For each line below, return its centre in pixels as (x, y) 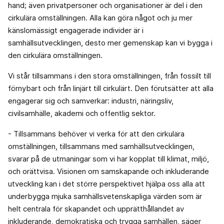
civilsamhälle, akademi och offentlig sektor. (83, 113)
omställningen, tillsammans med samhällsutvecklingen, (101, 146)
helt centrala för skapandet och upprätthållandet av (96, 209)
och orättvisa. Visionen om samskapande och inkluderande (108, 171)
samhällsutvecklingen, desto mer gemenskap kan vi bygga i (110, 43)
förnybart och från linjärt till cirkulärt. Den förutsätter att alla (111, 88)
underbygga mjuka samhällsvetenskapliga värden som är (105, 196)
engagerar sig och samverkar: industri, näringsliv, (91, 101)
